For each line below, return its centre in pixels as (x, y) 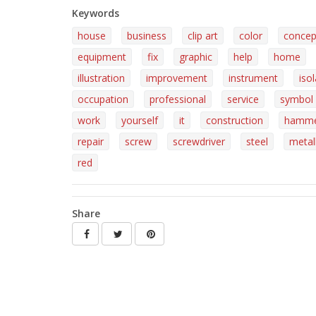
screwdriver (199, 141)
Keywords (96, 13)
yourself (140, 120)
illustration (101, 78)
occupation (103, 99)
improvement (177, 78)
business (147, 36)
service (243, 99)
